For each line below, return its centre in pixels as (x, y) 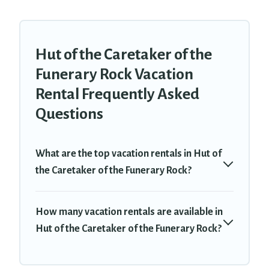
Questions (69, 114)
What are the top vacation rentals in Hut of (128, 154)
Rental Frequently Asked (117, 95)
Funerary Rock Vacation (114, 75)
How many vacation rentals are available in (129, 212)
